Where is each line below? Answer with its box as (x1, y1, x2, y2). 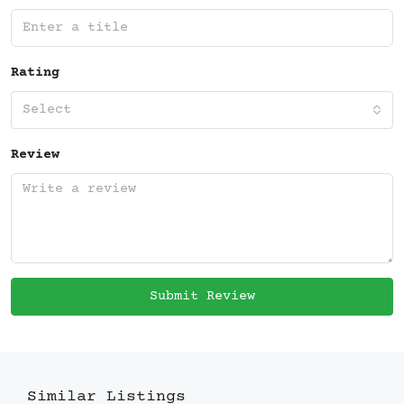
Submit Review (149, 288, 255, 304)
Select (23, 101, 71, 117)
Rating (11, 64, 60, 80)
